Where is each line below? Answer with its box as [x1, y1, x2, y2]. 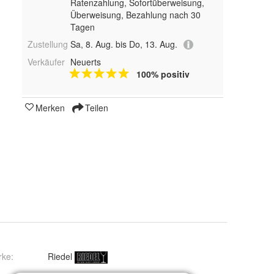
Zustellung [28, 37, 68, 50]
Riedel [48, 250, 73, 262]
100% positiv [136, 68, 190, 81]
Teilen [83, 102, 108, 114]
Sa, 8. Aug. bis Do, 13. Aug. [70, 37, 177, 50]
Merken [35, 102, 65, 114]
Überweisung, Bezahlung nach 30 [70, 8, 201, 21]
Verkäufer [28, 56, 65, 68]
